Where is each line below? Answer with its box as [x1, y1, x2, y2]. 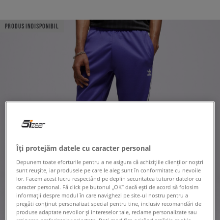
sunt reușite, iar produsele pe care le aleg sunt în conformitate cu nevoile [16, 166, 201, 174]
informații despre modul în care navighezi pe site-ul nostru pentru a [16, 191, 189, 199]
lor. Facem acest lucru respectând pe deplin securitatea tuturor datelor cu [16, 174, 202, 182]
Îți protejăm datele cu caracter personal [16, 143, 151, 153]
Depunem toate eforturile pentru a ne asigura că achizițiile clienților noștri [16, 158, 204, 165]
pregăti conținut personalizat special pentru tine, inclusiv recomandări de [16, 199, 202, 207]
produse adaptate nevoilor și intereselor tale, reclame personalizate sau [16, 208, 197, 216]
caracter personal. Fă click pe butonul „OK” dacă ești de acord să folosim [16, 183, 199, 191]
